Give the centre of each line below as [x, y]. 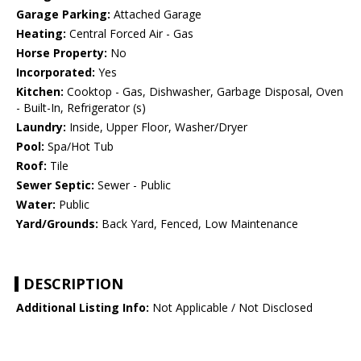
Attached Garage [156, 15]
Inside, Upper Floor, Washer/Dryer [157, 127]
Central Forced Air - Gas [130, 34]
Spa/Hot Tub [79, 147]
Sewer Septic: [55, 185]
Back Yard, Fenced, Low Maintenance [198, 224]
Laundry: [41, 127]
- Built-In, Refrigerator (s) [81, 108]
